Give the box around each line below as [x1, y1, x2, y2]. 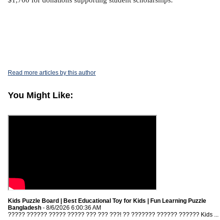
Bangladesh [8, 204, 41, 211]
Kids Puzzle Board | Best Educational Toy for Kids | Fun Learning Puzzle [8, 197, 206, 204]
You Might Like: [8, 90, 73, 100]
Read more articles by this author [8, 69, 96, 76]
